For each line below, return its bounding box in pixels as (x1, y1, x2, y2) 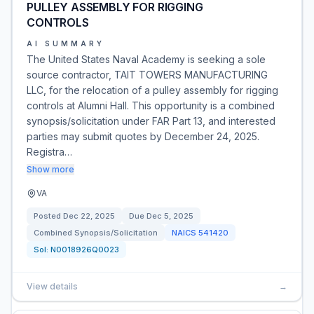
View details (27, 281, 78, 292)
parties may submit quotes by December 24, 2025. (27, 130, 259, 142)
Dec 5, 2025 (146, 211, 193, 221)
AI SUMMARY (27, 39, 104, 48)
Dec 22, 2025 (63, 211, 115, 221)
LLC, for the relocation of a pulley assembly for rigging (27, 84, 278, 96)
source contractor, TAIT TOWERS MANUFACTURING (27, 69, 268, 81)
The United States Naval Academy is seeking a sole (27, 53, 266, 65)
